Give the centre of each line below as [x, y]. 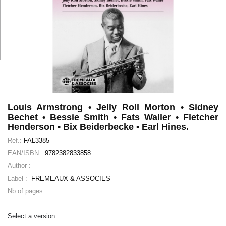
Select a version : [33, 216]
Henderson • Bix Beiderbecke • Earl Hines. [98, 127]
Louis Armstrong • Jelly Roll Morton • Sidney [113, 108]
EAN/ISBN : [26, 153]
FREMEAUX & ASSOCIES [70, 179]
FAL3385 [37, 141]
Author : [19, 166]
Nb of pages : [27, 191]
